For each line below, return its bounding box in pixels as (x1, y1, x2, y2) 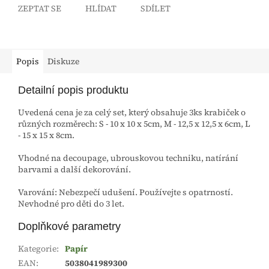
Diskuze (47, 55, 79, 67)
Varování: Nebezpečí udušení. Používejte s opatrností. (18, 186, 233, 198)
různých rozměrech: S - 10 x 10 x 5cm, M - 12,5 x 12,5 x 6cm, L (18, 117, 250, 130)
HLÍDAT (85, 2, 116, 14)
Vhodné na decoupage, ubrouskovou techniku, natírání (18, 151, 238, 164)
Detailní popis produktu (18, 83, 128, 96)
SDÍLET (141, 2, 171, 14)
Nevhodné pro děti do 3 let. (18, 197, 124, 210)
